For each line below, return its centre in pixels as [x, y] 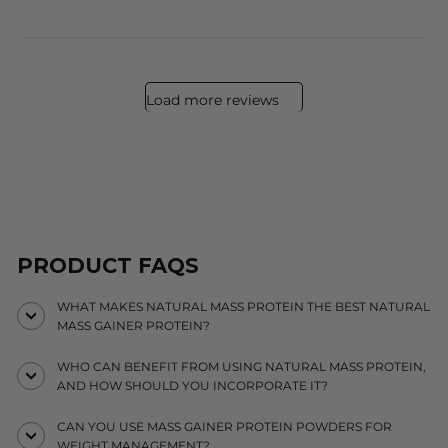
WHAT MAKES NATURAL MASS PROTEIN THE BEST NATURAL [243, 307]
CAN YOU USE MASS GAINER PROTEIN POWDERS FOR [224, 427]
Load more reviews [212, 100]
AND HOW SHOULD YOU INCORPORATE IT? [192, 386]
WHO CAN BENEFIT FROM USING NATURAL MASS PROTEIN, [241, 367]
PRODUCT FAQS [108, 266]
